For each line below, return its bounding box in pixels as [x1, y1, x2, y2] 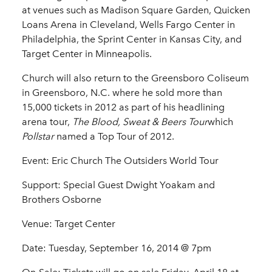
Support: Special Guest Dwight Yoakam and [22, 179, 215, 191]
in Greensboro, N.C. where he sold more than [22, 87, 222, 99]
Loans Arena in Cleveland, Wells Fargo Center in [22, 19, 235, 31]
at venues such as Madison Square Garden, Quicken [22, 4, 250, 16]
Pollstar [22, 131, 54, 143]
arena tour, [22, 116, 72, 128]
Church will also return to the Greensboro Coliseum [22, 72, 249, 84]
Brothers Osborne [22, 194, 101, 206]
